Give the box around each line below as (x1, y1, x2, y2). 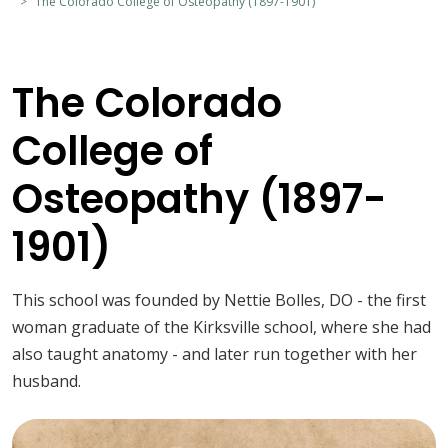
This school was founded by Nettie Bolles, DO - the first (12, 289, 426, 312)
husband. (12, 370, 81, 393)
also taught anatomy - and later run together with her (12, 343, 417, 366)
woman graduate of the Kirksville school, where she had (12, 316, 431, 339)
